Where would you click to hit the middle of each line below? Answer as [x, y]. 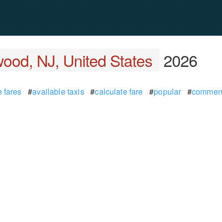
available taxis [58, 91]
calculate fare [119, 91]
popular [167, 91]
